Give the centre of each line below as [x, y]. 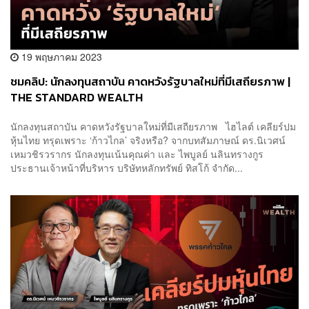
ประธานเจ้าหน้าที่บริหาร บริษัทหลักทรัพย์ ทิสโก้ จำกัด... [127, 167]
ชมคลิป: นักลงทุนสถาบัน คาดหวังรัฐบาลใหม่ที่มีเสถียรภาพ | [150, 82]
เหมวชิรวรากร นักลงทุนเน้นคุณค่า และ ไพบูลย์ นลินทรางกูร [137, 153]
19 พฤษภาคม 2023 [60, 57]
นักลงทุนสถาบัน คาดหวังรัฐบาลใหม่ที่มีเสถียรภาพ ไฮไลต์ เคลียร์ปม [153, 126]
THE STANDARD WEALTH [77, 98]
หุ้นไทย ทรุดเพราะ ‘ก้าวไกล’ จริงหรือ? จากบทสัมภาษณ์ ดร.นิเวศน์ [148, 140]
